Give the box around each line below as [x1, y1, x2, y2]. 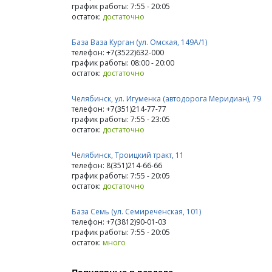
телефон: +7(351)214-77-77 [72, 103, 166, 114]
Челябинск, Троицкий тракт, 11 [72, 149, 184, 160]
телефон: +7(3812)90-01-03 [72, 216, 166, 227]
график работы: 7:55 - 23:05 [72, 114, 170, 124]
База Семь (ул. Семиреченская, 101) [72, 206, 201, 217]
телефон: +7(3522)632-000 [72, 47, 164, 58]
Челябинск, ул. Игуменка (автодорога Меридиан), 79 [72, 93, 261, 104]
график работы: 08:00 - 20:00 [72, 57, 174, 68]
